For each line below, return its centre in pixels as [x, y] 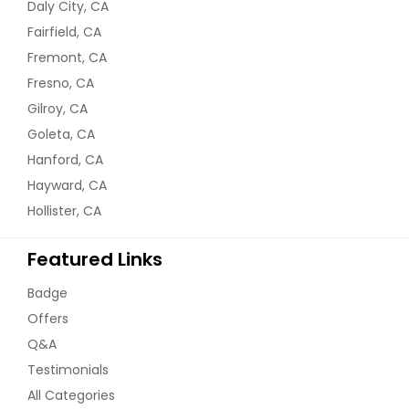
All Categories [71, 395]
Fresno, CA [61, 83]
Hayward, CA [67, 185]
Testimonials [68, 369]
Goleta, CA [61, 134]
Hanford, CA [65, 159]
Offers [48, 318]
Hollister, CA [64, 210]
